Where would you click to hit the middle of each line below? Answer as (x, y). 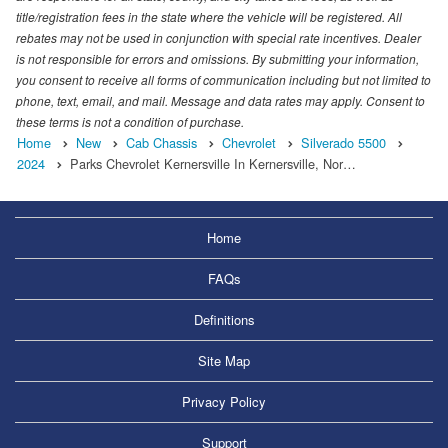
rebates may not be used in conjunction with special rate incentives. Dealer (218, 38)
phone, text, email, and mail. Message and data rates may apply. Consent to (220, 101)
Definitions (224, 320)
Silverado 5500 (343, 143)
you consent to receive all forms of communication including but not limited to (223, 80)
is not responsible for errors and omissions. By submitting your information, (217, 59)
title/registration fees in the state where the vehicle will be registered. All (209, 17)
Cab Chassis (161, 143)
